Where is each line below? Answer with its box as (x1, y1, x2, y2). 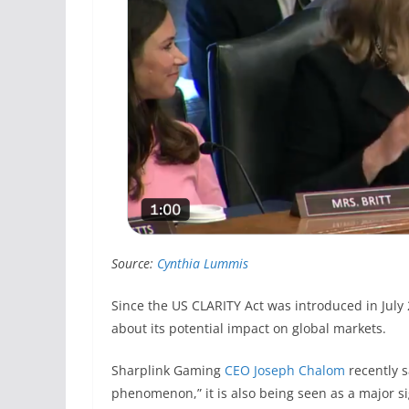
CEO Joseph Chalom (225, 361, 345, 379)
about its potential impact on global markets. (111, 319, 386, 337)
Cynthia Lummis (157, 254, 248, 272)
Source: (111, 254, 157, 272)
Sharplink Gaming (111, 361, 225, 379)
